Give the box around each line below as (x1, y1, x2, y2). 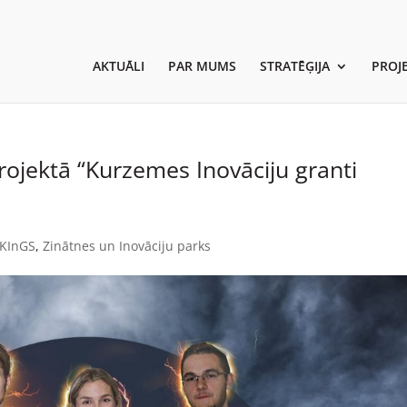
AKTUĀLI (92, 56, 144, 74)
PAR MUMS (167, 56, 236, 74)
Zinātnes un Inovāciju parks (43, 237, 212, 254)
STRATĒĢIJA (259, 56, 330, 74)
